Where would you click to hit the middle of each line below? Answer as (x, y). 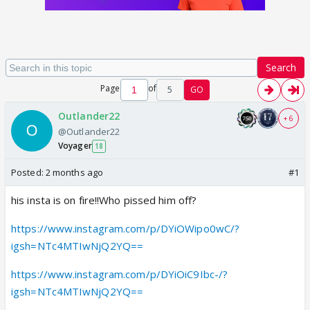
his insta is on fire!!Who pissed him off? (104, 200)
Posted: (28, 172)
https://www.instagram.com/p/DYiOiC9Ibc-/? (120, 274)
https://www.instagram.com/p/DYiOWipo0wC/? (126, 228)
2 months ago (74, 172)
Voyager (75, 146)
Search (281, 67)
